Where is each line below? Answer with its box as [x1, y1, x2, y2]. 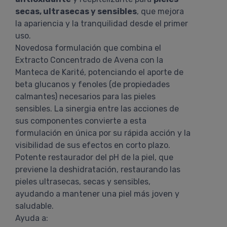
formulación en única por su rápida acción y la [15, 128, 191, 138]
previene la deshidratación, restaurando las [15, 165, 180, 174]
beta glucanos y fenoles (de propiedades [15, 80, 170, 89]
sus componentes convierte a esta [15, 116, 146, 126]
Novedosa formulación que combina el [15, 43, 161, 53]
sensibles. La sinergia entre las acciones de [15, 104, 179, 113]
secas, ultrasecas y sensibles [15, 7, 137, 16]
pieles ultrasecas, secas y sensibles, [15, 177, 150, 186]
